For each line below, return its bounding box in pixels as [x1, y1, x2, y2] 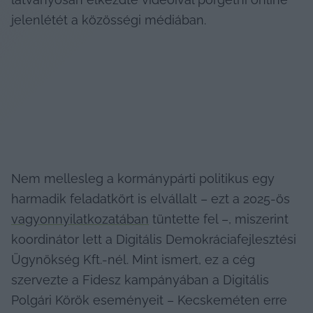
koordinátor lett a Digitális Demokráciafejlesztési [11, 231, 296, 247]
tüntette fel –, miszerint [149, 211, 289, 226]
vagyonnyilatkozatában [11, 211, 149, 226]
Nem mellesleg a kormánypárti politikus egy [11, 170, 275, 186]
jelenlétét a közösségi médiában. [11, 12, 206, 27]
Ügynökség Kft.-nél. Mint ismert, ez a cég [11, 252, 255, 267]
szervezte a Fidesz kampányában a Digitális [11, 272, 269, 287]
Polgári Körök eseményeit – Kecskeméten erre [11, 292, 287, 307]
